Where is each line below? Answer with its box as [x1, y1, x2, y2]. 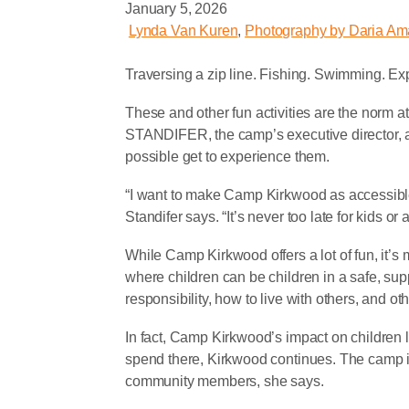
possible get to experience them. [125, 149, 330, 165]
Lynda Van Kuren [128, 23, 238, 39]
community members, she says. [125, 373, 324, 390]
